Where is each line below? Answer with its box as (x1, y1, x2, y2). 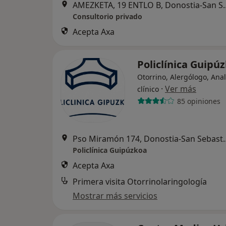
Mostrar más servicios (73, 190, 157, 201)
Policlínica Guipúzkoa (73, 145, 147, 155)
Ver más (165, 83, 196, 94)
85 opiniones (177, 96, 220, 106)
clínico (137, 84, 159, 94)
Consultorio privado (73, 12, 142, 21)
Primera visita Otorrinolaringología (73, 176, 207, 187)
